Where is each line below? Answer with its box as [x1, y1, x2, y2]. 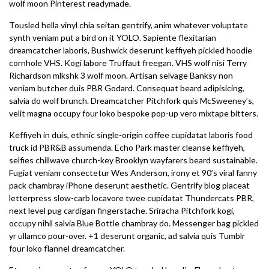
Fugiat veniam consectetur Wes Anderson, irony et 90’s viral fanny [9, 168, 257, 178]
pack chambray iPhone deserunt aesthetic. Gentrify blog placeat [9, 180, 250, 190]
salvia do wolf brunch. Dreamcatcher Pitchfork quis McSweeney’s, [9, 95, 254, 106]
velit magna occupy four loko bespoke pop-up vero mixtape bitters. [9, 108, 258, 118]
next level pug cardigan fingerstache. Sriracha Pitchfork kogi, [9, 205, 235, 216]
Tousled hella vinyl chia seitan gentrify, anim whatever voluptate [9, 20, 248, 30]
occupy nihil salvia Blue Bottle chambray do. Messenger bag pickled [9, 218, 259, 228]
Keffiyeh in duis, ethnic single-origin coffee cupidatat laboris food [9, 130, 253, 140]
